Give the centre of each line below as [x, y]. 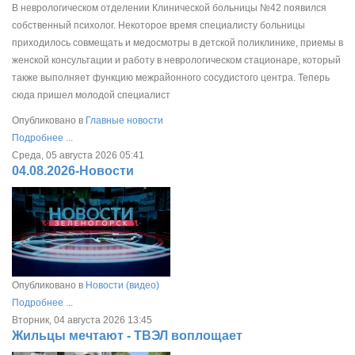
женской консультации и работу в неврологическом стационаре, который [176, 60]
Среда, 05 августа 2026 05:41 [78, 155]
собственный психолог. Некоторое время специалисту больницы [158, 25]
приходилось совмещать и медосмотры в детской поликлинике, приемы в [177, 42]
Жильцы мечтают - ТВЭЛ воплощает [127, 335]
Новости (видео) [122, 285]
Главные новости [124, 120]
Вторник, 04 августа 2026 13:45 [82, 320]
